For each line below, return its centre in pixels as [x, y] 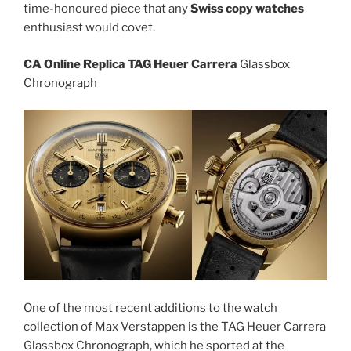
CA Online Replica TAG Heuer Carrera [130, 64]
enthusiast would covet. [89, 28]
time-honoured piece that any [107, 9]
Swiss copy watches [247, 9]
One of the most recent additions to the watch [150, 308]
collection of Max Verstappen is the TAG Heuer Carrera [175, 326]
